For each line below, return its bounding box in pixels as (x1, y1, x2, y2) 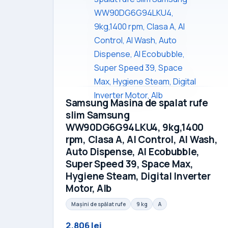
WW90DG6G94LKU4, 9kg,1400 (66, 121, 204, 134)
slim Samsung (66, 108, 130, 122)
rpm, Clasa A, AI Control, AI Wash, (66, 133, 218, 147)
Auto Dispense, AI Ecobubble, (66, 145, 200, 159)
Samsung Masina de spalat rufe (66, 96, 208, 110)
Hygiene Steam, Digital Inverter (66, 169, 211, 183)
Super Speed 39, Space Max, (66, 157, 193, 171)
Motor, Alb (66, 182, 112, 195)
